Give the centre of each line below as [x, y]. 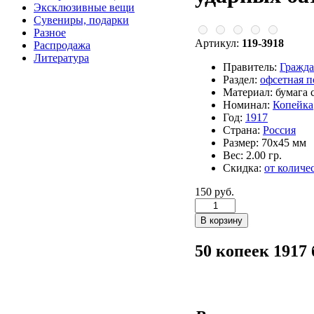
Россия [279, 130]
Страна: [241, 130]
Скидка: [242, 168]
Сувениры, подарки [81, 20]
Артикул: [218, 43]
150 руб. [214, 192]
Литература [61, 58]
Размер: [241, 143]
